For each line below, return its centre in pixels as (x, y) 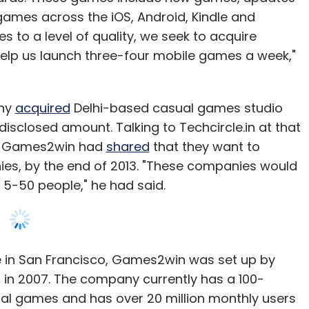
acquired (42, 108)
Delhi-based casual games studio (176, 108)
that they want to (205, 147)
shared (128, 147)
